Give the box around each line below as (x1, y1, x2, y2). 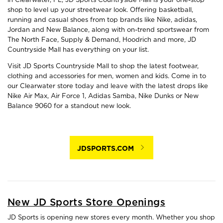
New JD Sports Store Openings (7, 197, 165, 208)
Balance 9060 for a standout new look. (7, 102, 131, 110)
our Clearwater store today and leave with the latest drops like (7, 82, 208, 90)
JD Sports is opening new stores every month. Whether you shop (7, 214, 215, 222)
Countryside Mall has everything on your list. (7, 46, 149, 54)
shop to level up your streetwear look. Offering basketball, (7, 6, 193, 14)
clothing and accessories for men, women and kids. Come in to (7, 72, 206, 80)
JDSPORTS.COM (77, 144, 134, 152)
